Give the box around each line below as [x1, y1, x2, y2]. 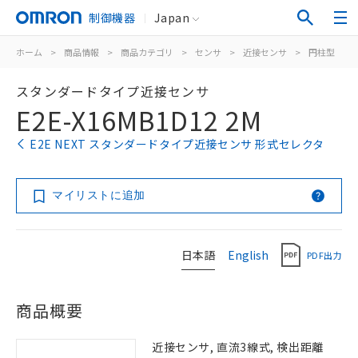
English [228, 246, 268, 263]
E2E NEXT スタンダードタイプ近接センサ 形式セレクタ [30, 136, 324, 152]
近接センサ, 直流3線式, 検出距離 [152, 339, 324, 355]
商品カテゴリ [121, 46, 173, 58]
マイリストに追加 [52, 189, 145, 201]
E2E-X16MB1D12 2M [16, 101, 262, 138]
